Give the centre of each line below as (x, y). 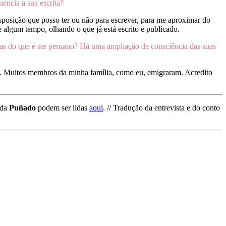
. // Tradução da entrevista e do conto (161, 107)
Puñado (22, 107)
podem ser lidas (63, 107)
